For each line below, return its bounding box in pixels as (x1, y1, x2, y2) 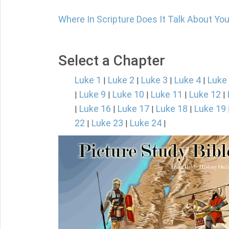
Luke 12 (189, 89, 221, 100)
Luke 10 (112, 89, 144, 100)
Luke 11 (151, 89, 182, 100)
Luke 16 (79, 103, 111, 114)
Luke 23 (91, 118, 123, 128)
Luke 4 (174, 75, 201, 85)
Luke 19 (194, 103, 226, 114)
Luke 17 (118, 103, 149, 114)
